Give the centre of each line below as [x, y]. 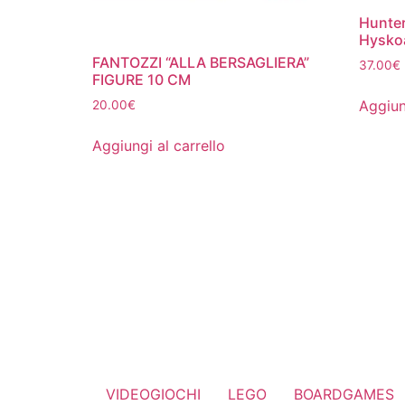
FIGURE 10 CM [141, 80]
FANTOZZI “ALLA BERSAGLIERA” [201, 63]
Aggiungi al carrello [159, 145]
